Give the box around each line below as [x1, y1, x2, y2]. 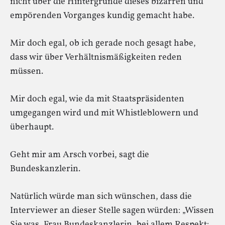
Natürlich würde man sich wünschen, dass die [10, 190, 192, 203]
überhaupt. [10, 121, 54, 134]
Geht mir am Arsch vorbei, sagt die [10, 149, 149, 161]
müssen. [10, 65, 43, 78]
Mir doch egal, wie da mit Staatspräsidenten [10, 93, 184, 105]
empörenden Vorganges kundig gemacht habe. [10, 10, 194, 22]
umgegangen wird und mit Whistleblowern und [10, 107, 198, 120]
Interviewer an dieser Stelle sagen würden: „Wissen [10, 204, 214, 217]
